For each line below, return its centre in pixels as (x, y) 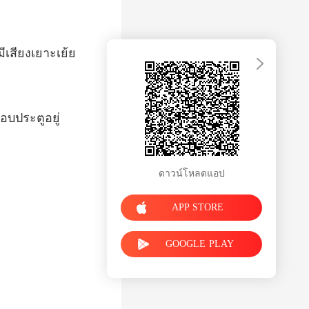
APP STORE (198, 207)
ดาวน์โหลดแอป (191, 173)
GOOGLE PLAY (200, 243)
